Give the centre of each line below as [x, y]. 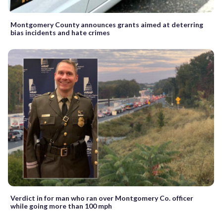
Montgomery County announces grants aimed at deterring [107, 24]
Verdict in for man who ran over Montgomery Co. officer [102, 198]
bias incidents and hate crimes [60, 32]
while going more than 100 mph [61, 206]
